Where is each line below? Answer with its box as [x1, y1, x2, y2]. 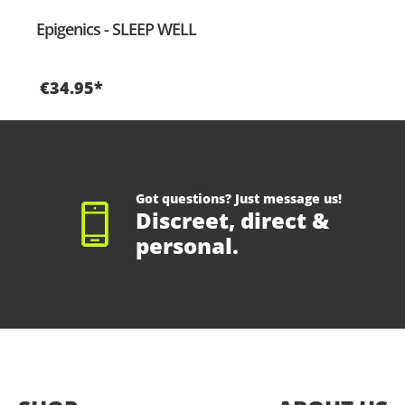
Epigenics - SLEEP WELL [36, 18, 196, 41]
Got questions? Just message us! [136, 190, 342, 208]
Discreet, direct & [136, 205, 329, 236]
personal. [136, 231, 239, 261]
